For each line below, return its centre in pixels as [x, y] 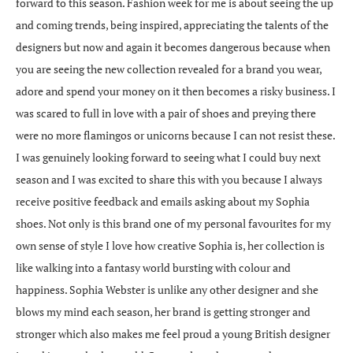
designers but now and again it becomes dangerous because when [173, 47]
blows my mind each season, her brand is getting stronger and [163, 312]
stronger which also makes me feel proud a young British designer [173, 334]
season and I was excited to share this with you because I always [169, 180]
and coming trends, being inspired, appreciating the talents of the [172, 25]
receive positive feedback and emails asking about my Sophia [163, 202]
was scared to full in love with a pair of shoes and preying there [166, 113]
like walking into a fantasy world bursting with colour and [153, 268]
